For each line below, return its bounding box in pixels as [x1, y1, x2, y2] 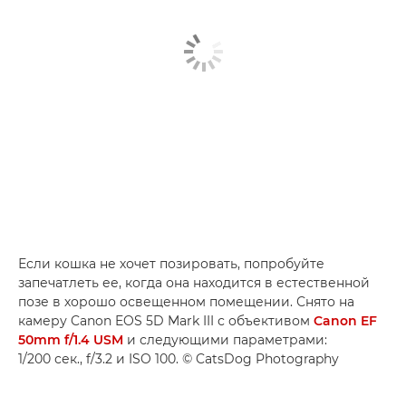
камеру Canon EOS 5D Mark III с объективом [18, 312, 314, 329]
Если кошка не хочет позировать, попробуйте [18, 255, 324, 272]
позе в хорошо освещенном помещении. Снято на [18, 293, 354, 310]
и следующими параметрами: [123, 331, 327, 348]
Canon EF [314, 312, 377, 329]
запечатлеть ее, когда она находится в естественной [18, 274, 370, 291]
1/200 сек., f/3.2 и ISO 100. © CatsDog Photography [18, 350, 339, 367]
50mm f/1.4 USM [18, 331, 123, 348]
